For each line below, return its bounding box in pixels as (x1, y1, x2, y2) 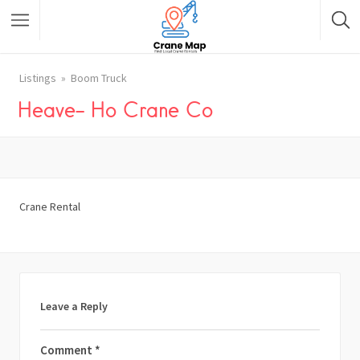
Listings (19, 71, 56, 85)
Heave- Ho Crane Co (18, 97, 214, 121)
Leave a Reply (40, 299, 108, 313)
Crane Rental (19, 199, 80, 214)
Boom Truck (71, 71, 127, 85)
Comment (40, 342, 95, 358)
